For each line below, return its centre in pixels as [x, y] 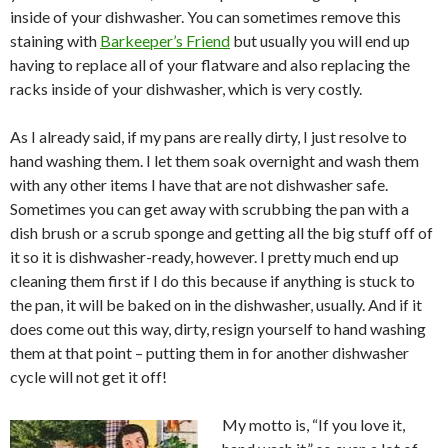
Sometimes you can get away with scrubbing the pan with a [209, 208]
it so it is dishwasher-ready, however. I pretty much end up [204, 256]
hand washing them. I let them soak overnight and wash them [214, 160]
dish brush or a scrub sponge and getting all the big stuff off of [221, 232]
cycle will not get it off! [88, 376]
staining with [55, 40]
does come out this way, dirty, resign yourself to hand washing [218, 328]
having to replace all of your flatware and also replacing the [210, 64]
